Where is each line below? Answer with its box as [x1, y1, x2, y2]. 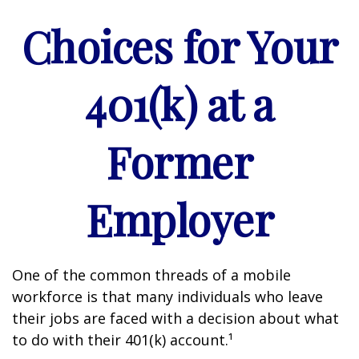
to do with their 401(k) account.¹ [12, 330, 233, 349]
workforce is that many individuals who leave [12, 287, 323, 306]
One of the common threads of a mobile [12, 265, 291, 284]
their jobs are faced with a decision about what [12, 309, 339, 328]
